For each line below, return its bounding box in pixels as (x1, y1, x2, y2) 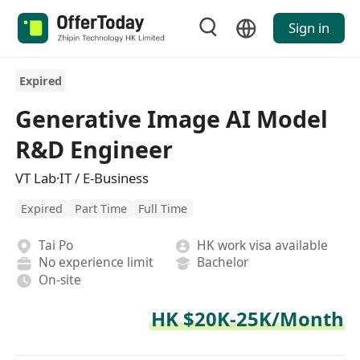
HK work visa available (197, 235, 329, 254)
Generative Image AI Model (15, 102, 329, 134)
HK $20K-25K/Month (150, 305, 344, 333)
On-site (38, 270, 81, 288)
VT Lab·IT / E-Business (15, 168, 149, 187)
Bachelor (197, 253, 249, 272)
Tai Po (38, 235, 73, 254)
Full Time (137, 200, 187, 216)
